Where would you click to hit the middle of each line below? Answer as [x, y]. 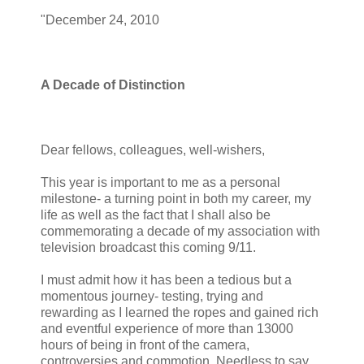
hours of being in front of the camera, [145, 345]
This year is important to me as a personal [160, 183]
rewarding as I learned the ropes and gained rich [180, 313]
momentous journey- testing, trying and [152, 297]
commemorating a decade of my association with [180, 232]
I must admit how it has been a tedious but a [166, 280]
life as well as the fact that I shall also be [156, 215]
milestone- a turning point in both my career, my [176, 199]
